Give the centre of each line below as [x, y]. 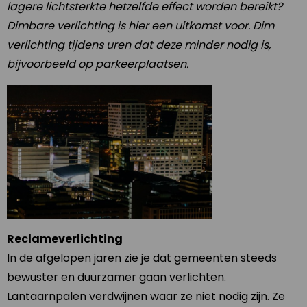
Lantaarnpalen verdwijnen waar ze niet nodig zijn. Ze [146, 297]
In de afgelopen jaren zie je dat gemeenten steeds [142, 258]
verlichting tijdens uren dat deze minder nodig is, [139, 45]
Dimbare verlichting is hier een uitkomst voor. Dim [140, 26]
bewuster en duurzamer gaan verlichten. [116, 278]
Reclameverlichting [65, 239]
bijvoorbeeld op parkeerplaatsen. [98, 64]
